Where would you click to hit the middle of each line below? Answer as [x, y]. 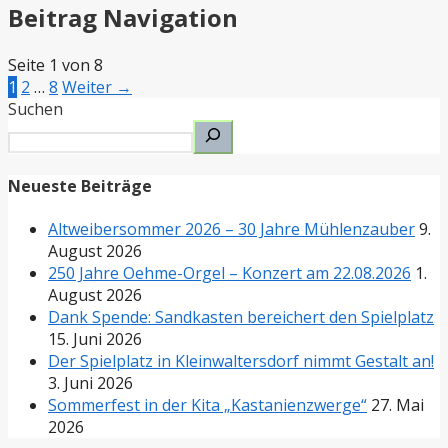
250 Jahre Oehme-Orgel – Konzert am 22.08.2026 [229, 273]
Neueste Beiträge [80, 186]
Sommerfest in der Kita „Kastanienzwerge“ [207, 405]
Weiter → [97, 86]
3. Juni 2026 [90, 383]
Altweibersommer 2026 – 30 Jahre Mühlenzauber [231, 229]
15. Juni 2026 [95, 339]
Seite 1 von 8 [55, 64]
